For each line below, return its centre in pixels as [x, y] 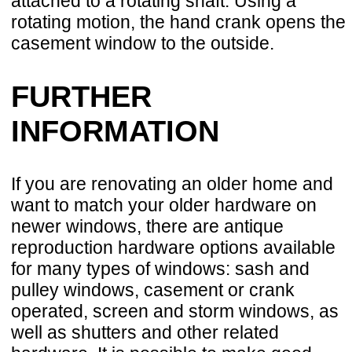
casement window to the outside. [143, 44]
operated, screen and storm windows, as [175, 311]
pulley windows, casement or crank [153, 290]
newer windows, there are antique [147, 226]
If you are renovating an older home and [172, 183]
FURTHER [81, 97]
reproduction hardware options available [173, 247]
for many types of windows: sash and [160, 268]
